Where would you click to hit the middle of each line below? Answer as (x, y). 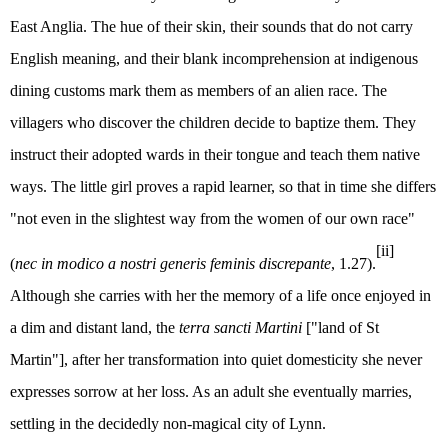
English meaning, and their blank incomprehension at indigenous (214, 59)
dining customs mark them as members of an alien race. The (198, 91)
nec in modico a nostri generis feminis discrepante (173, 264)
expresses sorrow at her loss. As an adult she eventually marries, (211, 392)
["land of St (340, 328)
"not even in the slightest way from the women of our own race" (212, 219)
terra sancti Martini (240, 328)
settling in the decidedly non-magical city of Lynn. (168, 424)
